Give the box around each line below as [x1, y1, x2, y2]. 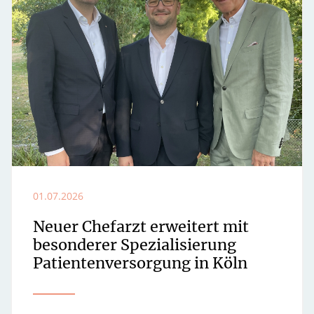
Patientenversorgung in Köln [33, 253, 247, 273]
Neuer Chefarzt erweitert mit [33, 217, 249, 236]
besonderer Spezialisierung [33, 235, 236, 254]
